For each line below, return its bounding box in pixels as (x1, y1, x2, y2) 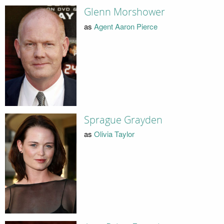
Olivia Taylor (93, 128, 134, 139)
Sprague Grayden (83, 113, 162, 126)
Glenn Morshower (83, 6, 165, 18)
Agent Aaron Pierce (93, 20, 157, 31)
